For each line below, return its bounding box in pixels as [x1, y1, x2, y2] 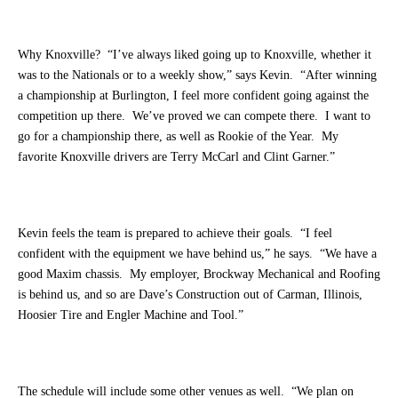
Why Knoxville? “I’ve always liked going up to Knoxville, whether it [18, 47, 371, 61]
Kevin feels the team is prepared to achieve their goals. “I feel [18, 226, 332, 240]
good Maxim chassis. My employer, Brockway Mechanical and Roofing [18, 267, 380, 281]
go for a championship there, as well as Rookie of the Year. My [18, 129, 338, 143]
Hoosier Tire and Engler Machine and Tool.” [18, 307, 243, 322]
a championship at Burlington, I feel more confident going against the [18, 88, 369, 102]
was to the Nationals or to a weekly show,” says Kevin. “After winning [18, 68, 377, 82]
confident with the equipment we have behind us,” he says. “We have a [18, 246, 377, 260]
